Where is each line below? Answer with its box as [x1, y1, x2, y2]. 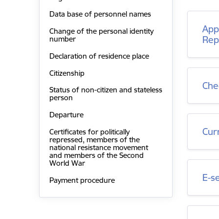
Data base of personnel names [49, 9, 151, 19]
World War [49, 158, 85, 168]
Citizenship [49, 68, 85, 78]
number [49, 34, 76, 44]
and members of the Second [49, 150, 144, 160]
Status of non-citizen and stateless [49, 85, 162, 95]
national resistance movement [49, 142, 148, 152]
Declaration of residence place [49, 51, 149, 61]
